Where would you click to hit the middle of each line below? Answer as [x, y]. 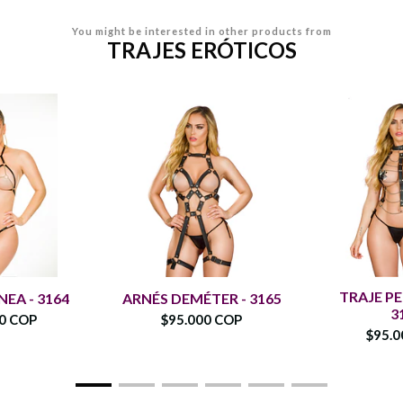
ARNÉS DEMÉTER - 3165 [201, 298]
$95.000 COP [201, 319]
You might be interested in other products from [201, 31]
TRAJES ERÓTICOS [201, 49]
